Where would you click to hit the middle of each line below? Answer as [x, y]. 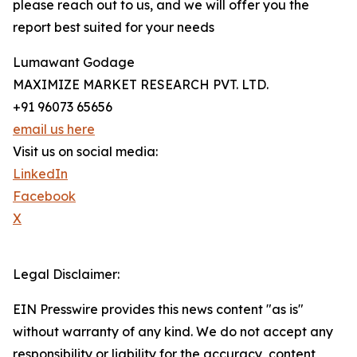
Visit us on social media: [85, 152]
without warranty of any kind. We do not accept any [173, 332]
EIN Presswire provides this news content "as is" [158, 310]
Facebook [44, 196]
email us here [54, 129]
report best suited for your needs [114, 27]
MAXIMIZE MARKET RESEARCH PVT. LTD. [141, 85]
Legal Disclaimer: [66, 275]
